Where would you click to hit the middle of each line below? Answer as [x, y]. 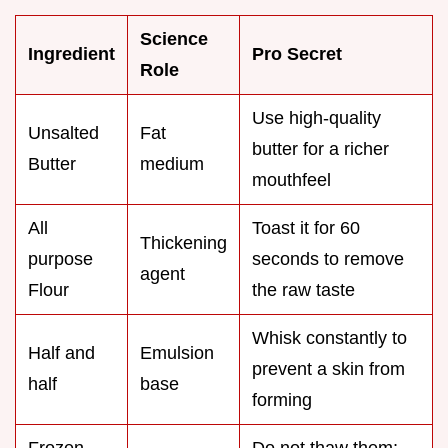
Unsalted [63, 132]
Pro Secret [297, 53]
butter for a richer [320, 148]
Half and [61, 352]
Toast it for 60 [306, 227]
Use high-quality [316, 117]
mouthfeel [291, 179]
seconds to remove [328, 258]
